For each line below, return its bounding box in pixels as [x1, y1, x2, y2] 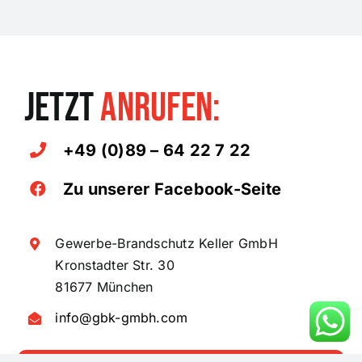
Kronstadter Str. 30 [55, 257, 175, 273]
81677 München [55, 279, 154, 295]
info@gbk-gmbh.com [55, 309, 188, 326]
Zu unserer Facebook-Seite [62, 179, 281, 199]
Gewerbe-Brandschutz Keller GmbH [55, 235, 278, 251]
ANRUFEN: [100, 84, 221, 133]
